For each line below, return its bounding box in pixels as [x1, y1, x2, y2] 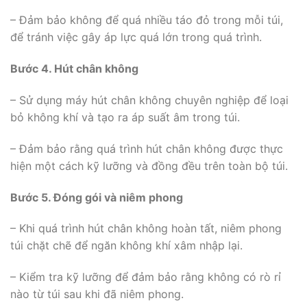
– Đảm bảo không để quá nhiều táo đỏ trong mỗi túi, [10, 13, 283, 27]
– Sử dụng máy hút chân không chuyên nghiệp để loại [10, 93, 288, 107]
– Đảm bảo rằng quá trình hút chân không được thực [10, 141, 283, 156]
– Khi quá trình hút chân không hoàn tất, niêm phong [10, 221, 282, 236]
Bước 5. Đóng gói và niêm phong [10, 190, 183, 204]
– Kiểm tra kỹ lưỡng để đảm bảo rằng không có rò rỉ [10, 270, 281, 284]
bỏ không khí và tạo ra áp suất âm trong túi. [10, 110, 240, 124]
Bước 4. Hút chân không [10, 62, 138, 76]
